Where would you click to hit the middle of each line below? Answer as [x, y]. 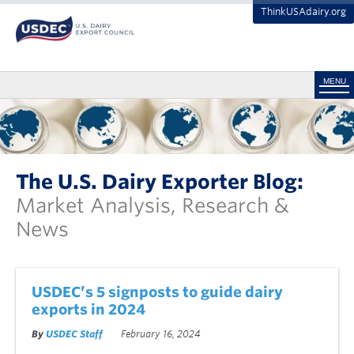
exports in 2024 [88, 309]
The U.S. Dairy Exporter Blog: [160, 181]
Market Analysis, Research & [153, 205]
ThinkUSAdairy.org [303, 11]
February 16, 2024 [160, 333]
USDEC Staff [74, 333]
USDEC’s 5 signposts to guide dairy [157, 292]
